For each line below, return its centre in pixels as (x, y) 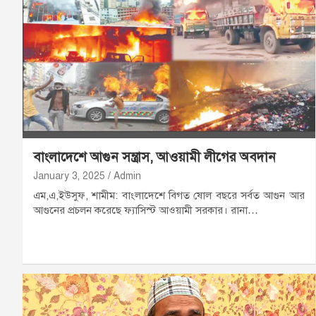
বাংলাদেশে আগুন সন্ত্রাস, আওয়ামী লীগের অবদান (154, 157)
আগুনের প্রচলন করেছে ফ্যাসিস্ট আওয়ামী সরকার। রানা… (146, 211)
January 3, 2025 (69, 176)
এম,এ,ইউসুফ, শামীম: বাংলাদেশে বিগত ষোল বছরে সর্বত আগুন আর (169, 196)
